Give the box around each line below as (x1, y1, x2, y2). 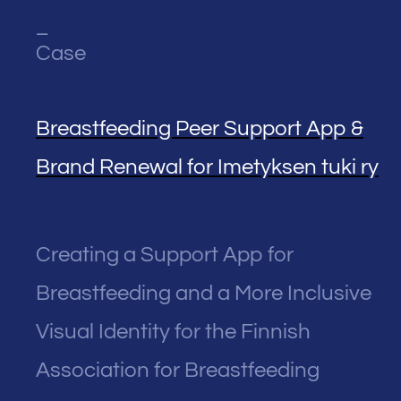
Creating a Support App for (36, 243, 294, 267)
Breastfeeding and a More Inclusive (36, 282, 371, 305)
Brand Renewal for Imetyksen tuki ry (36, 156, 379, 179)
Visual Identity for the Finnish (36, 320, 311, 344)
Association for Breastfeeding (36, 359, 320, 382)
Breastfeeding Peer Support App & (36, 117, 363, 141)
